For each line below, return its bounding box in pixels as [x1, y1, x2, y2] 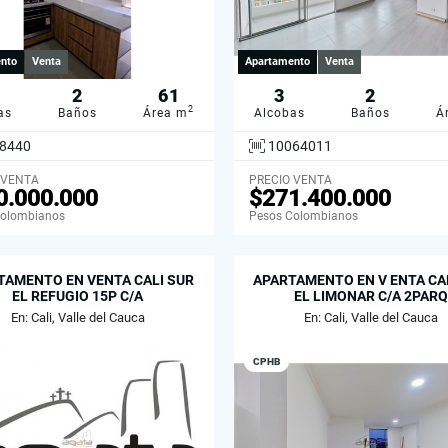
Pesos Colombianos [249, 208, 358, 223]
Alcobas [254, 105, 305, 120]
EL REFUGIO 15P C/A [12, 287, 143, 304]
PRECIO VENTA [249, 172, 332, 187]
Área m [143, 105, 188, 120]
